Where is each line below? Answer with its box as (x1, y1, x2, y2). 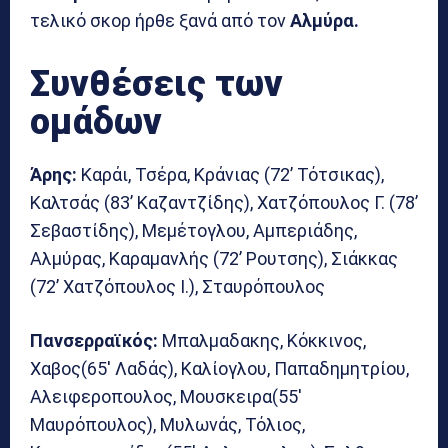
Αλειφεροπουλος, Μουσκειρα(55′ (30, 385, 302, 407)
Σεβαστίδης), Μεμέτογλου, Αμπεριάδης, (30, 219, 357, 241)
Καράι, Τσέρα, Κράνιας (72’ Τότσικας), (77, 163, 384, 185)
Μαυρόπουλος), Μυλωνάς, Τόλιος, (30, 413, 305, 435)
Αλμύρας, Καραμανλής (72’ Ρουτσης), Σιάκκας (30, 247, 398, 269)
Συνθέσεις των (30, 62, 283, 105)
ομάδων (30, 100, 162, 143)
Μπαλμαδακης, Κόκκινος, (158, 329, 366, 351)
